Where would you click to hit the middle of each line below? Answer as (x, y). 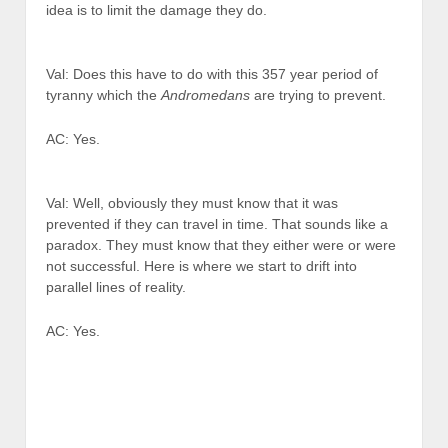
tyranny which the (103, 95)
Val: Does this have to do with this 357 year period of (212, 74)
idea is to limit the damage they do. (156, 10)
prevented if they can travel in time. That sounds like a (217, 224)
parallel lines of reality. (116, 287)
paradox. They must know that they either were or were (221, 245)
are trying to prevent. (318, 95)
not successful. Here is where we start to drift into (201, 266)
